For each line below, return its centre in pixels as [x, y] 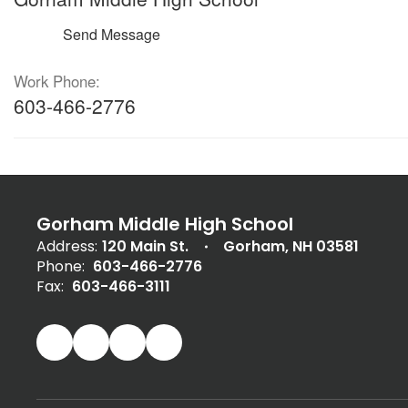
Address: [67, 246]
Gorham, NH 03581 [291, 246]
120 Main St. [145, 246]
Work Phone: [57, 81]
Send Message [112, 34]
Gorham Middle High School [165, 224]
